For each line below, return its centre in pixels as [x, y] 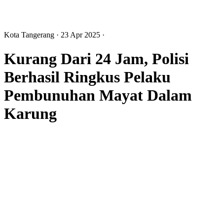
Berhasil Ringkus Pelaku [87, 77]
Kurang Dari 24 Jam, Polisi [96, 58]
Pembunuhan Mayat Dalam [98, 95]
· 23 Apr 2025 [79, 35]
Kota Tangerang [30, 35]
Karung [30, 113]
